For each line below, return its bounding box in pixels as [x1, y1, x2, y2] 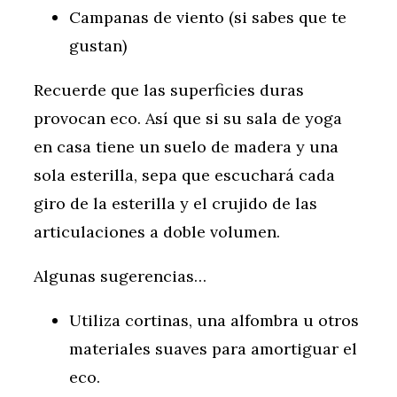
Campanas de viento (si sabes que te [69, 7, 346, 28]
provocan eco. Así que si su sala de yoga [34, 108, 342, 129]
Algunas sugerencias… [34, 266, 206, 287]
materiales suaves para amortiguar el [69, 339, 357, 360]
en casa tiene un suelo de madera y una [34, 136, 339, 158]
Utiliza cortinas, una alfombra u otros [69, 310, 359, 331]
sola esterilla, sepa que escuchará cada [34, 165, 335, 186]
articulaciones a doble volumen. [34, 222, 280, 243]
